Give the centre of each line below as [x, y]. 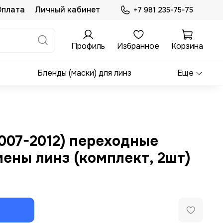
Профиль [88, 46]
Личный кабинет [67, 10]
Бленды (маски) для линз [85, 73]
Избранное [138, 46]
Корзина [187, 46]
